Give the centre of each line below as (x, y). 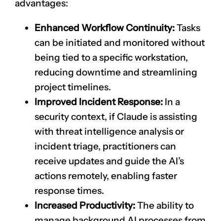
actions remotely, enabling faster (106, 176)
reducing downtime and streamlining (116, 73)
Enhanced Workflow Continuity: (105, 28)
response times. (69, 191)
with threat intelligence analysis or (109, 132)
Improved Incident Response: (99, 102)
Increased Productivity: (85, 206)
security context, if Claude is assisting (116, 117)
